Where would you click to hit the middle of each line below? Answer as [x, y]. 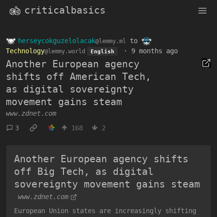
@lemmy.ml [111, 41]
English [102, 51]
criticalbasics [65, 10]
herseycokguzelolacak [57, 40]
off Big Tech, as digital [84, 171]
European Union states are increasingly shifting [105, 211]
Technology [25, 51]
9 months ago [154, 51]
